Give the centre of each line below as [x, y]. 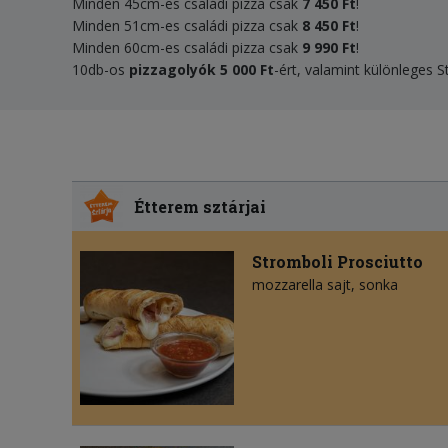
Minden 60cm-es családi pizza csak [187, 47]
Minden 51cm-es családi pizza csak [187, 25]
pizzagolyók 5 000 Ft [201, 69]
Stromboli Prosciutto [337, 262]
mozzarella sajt [301, 285]
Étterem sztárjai [200, 206]
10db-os [100, 69]
